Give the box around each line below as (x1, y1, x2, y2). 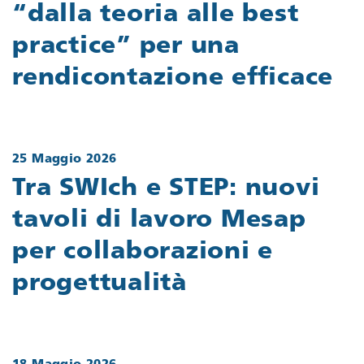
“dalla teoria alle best (12, 2, 299, 28)
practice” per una (12, 33, 240, 59)
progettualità (12, 271, 187, 297)
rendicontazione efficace (12, 65, 333, 91)
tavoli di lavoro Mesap (12, 208, 306, 234)
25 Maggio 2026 (12, 153, 117, 166)
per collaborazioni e (12, 240, 273, 266)
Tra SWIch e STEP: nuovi (12, 176, 320, 202)
